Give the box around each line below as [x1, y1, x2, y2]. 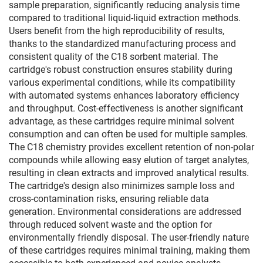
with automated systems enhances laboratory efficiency [9, 90, 240, 101]
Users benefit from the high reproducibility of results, [9, 25, 224, 36]
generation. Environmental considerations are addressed [9, 206, 241, 217]
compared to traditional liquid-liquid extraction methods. [9, 12, 241, 23]
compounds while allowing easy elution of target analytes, [9, 154, 249, 166]
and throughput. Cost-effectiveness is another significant [9, 103, 243, 114]
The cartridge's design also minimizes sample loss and [9, 180, 235, 191]
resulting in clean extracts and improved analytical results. [9, 167, 249, 178]
